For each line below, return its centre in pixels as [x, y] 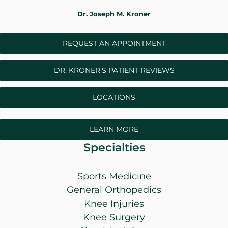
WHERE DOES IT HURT [60, 14]
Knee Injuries [114, 204]
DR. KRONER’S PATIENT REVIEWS [114, 70]
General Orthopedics [114, 190]
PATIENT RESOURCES [57, 48]
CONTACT [32, 81]
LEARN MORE [114, 130]
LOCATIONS [114, 97]
